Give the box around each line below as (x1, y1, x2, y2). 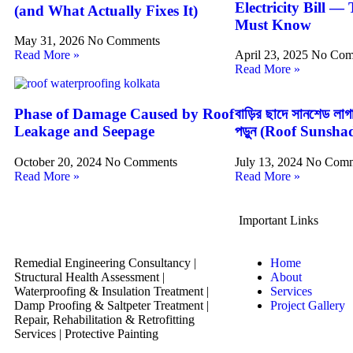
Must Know (235, 16, 311, 33)
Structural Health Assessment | (14, 269, 165, 284)
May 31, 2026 (14, 34, 87, 48)
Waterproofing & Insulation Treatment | (14, 284, 209, 298)
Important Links (239, 213, 318, 227)
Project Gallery (270, 298, 345, 312)
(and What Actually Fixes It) (14, 2, 198, 19)
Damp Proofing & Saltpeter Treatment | (14, 298, 209, 312)
